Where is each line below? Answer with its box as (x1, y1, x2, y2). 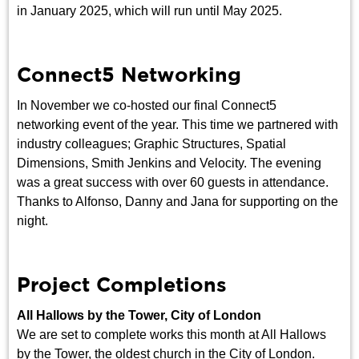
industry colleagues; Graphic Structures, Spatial (17, 137, 287, 151)
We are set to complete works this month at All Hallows (17, 328, 327, 342)
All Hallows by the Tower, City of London (17, 309, 262, 323)
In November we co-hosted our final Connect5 (17, 99, 277, 113)
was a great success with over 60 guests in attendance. (17, 175, 329, 190)
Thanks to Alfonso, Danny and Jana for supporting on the (17, 195, 339, 209)
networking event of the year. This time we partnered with (17, 118, 339, 132)
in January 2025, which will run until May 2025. (17, 4, 283, 18)
